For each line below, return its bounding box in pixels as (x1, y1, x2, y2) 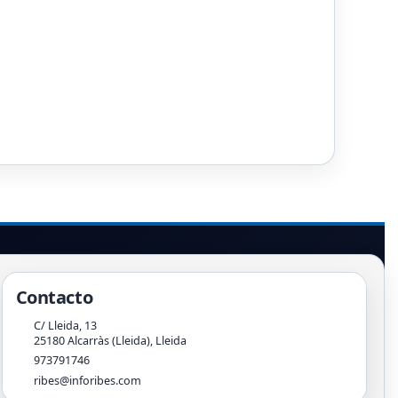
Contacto (15, 285, 93, 310)
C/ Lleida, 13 (33, 318, 97, 334)
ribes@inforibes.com (33, 373, 141, 389)
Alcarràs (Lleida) (67, 333, 150, 349)
